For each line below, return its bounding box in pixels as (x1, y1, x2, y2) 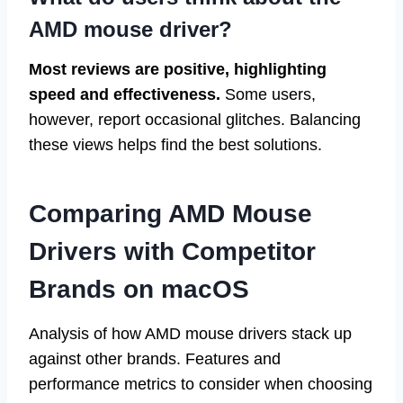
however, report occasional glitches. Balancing (29, 110, 361, 129)
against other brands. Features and (29, 349, 281, 368)
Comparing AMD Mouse (29, 199, 312, 228)
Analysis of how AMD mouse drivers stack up (29, 324, 352, 343)
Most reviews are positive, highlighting (29, 59, 327, 78)
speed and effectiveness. (29, 85, 220, 103)
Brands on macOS (29, 274, 249, 303)
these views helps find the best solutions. (29, 135, 322, 154)
